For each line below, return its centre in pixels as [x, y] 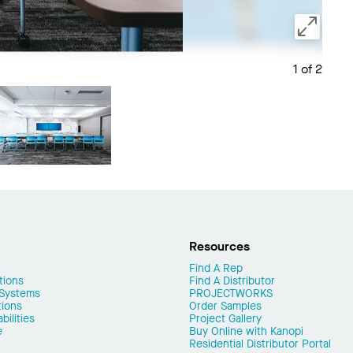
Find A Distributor [232, 281]
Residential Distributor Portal [260, 344]
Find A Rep [216, 268]
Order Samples [225, 306]
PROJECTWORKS [231, 293]
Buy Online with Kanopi [246, 331]
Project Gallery [225, 318]
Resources [219, 246]
